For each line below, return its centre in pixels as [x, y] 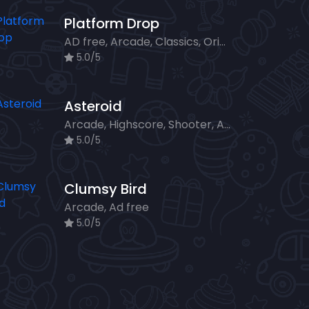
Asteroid [93, 107]
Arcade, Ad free [107, 208]
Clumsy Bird [106, 189]
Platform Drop [112, 24]
